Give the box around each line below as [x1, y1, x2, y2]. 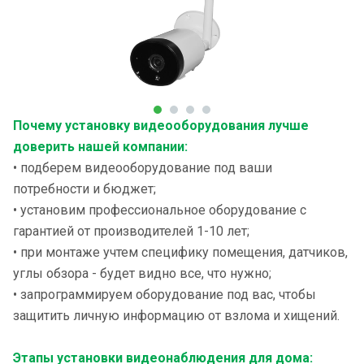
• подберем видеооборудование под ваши [13, 160, 272, 175]
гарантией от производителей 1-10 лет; [13, 223, 249, 239]
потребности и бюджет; [13, 181, 156, 197]
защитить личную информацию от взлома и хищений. [13, 308, 340, 323]
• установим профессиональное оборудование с [13, 202, 306, 218]
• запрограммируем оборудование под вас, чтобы [13, 287, 316, 302]
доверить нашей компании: [13, 139, 188, 154]
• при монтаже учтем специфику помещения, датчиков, [13, 245, 348, 260]
